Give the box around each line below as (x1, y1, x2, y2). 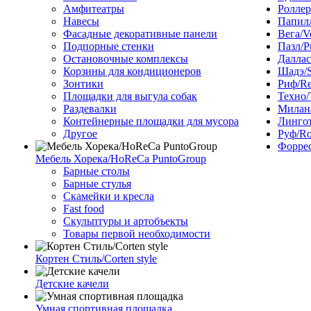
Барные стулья (63, 178, 131, 190)
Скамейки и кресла (63, 190, 154, 202)
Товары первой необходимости (63, 228, 210, 239)
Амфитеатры (63, 3, 124, 15)
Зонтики (63, 78, 103, 90)
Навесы (63, 15, 99, 27)
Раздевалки (63, 103, 117, 115)
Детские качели (35, 278, 109, 289)
